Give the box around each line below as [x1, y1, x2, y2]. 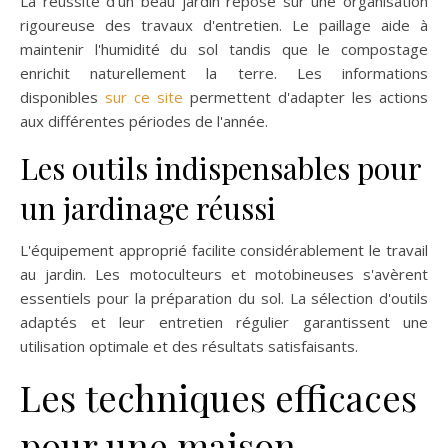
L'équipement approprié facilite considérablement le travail [20, 240, 428, 261]
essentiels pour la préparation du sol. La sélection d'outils [20, 288, 428, 309]
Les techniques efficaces [20, 373, 417, 422]
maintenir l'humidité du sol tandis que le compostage [20, 39, 428, 60]
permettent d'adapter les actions [183, 87, 428, 108]
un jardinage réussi [20, 188, 276, 229]
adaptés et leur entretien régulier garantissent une [20, 312, 428, 333]
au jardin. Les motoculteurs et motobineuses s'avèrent [20, 264, 428, 285]
